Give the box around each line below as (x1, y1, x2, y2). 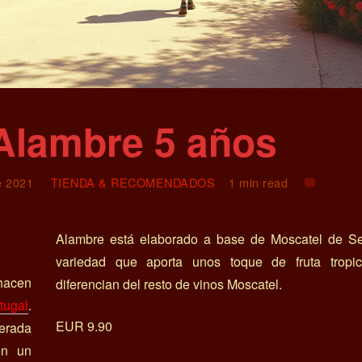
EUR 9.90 (56, 317, 112, 336)
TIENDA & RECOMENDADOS (50, 174, 216, 192)
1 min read (229, 174, 288, 192)
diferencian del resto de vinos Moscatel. (56, 275, 282, 294)
